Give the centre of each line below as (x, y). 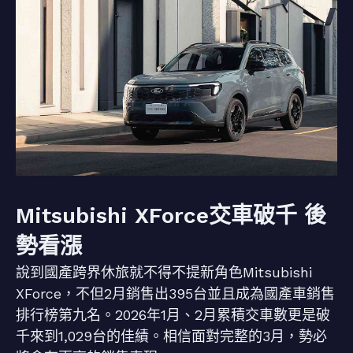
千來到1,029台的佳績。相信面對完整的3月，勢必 (171, 336)
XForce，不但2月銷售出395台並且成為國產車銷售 (175, 294)
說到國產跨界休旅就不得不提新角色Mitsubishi (164, 272)
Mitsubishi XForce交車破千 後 (171, 216)
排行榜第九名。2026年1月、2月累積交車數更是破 (173, 315)
